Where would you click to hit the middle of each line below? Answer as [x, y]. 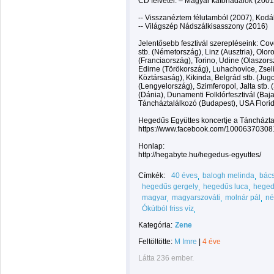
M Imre [186, 242]
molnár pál [243, 198]
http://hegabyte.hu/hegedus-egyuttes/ [200, 155]
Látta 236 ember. [166, 258]
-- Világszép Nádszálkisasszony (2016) [203, 26]
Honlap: [151, 146]
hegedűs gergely [170, 187]
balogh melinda [228, 176]
